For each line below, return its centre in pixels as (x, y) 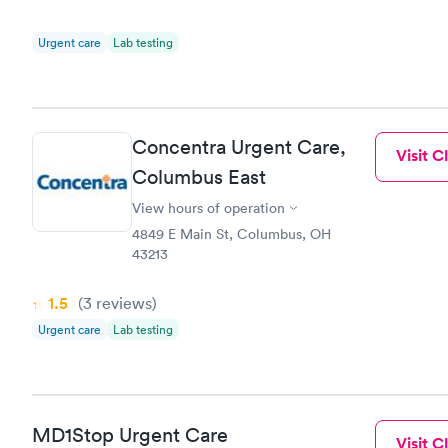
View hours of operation (208, 208)
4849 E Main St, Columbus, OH (231, 234)
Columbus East (199, 177)
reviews (122, 303)
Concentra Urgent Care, (239, 147)
